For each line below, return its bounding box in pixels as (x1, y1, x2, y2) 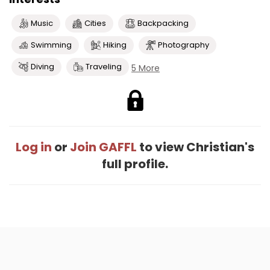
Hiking (103, 39, 127, 51)
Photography (158, 39, 209, 51)
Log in (16, 139, 52, 155)
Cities (84, 17, 106, 29)
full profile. (102, 155, 168, 172)
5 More (131, 62, 160, 74)
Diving (31, 61, 54, 72)
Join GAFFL (70, 139, 137, 155)
